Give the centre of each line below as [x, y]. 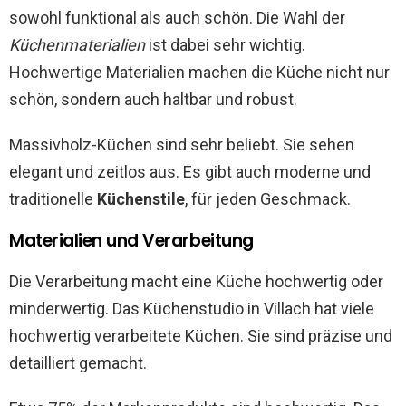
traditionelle [53, 199]
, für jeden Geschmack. [268, 199]
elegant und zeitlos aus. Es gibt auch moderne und [190, 172]
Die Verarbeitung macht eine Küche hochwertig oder [196, 282]
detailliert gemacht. [78, 363]
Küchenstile [141, 199]
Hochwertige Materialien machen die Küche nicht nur [199, 72]
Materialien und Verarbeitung [131, 241]
